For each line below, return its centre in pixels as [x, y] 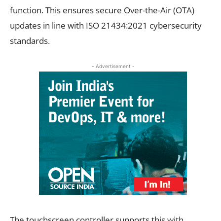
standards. [30, 40]
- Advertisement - [113, 66]
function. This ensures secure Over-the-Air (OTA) [102, 10]
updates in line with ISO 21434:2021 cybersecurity [106, 25]
